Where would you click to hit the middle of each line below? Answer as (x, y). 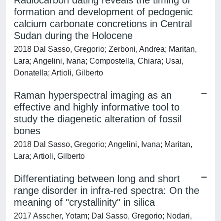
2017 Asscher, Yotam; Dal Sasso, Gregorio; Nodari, (103, 216)
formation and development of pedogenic (103, 12)
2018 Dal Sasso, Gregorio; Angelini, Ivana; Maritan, (103, 144)
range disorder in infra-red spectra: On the (107, 190)
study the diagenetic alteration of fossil (98, 119)
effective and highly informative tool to (97, 107)
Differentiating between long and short (97, 179)
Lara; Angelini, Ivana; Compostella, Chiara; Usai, (99, 61)
